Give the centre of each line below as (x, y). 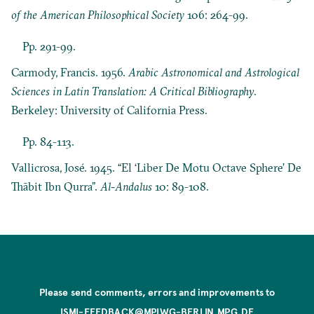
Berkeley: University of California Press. (110, 110)
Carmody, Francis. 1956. (70, 72)
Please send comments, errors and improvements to (157, 292)
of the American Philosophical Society (98, 15)
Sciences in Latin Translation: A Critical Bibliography (133, 91)
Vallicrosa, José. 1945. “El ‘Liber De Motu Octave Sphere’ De (157, 167)
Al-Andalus (127, 186)
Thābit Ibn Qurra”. (56, 186)
